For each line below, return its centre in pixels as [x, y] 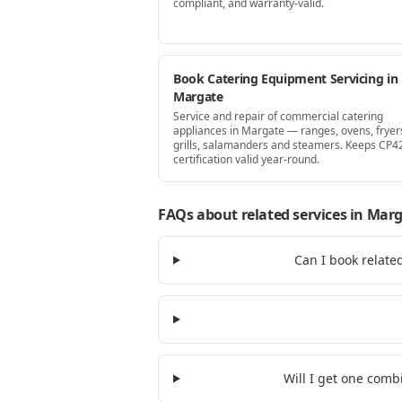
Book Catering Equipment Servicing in [286, 79]
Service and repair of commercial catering [278, 116]
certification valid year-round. [246, 159]
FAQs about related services [253, 214]
